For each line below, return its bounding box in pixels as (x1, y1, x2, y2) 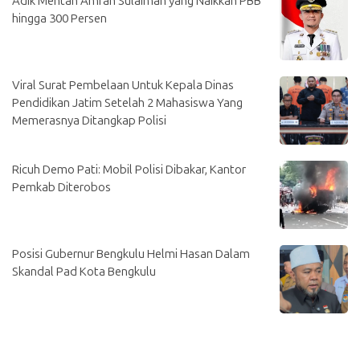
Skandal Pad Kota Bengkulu (12, 264, 156, 279)
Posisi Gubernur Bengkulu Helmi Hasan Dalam (12, 246, 250, 261)
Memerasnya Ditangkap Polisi (12, 112, 166, 128)
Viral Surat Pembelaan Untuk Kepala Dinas (12, 77, 234, 92)
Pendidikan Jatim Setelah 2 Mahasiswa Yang (12, 95, 243, 110)
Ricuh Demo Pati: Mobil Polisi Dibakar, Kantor (12, 162, 246, 177)
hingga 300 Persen (12, 10, 107, 26)
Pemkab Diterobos (12, 179, 111, 194)
